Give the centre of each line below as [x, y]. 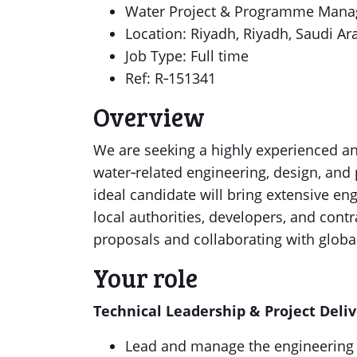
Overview [149, 117]
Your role [145, 278]
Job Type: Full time [187, 56]
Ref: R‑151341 [171, 78]
